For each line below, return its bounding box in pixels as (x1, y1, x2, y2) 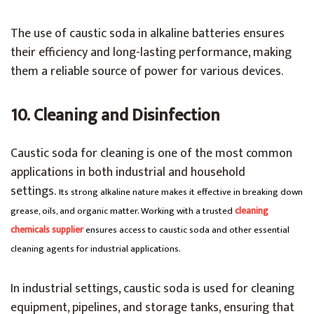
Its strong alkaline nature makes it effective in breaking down (59, 184, 303, 200)
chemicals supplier (11, 222, 83, 238)
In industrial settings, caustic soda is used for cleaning (11, 278, 294, 300)
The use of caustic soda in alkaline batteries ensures (11, 23, 285, 45)
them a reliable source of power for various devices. (11, 61, 283, 83)
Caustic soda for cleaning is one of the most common (11, 143, 292, 165)
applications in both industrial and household (11, 162, 245, 184)
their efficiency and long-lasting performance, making (11, 42, 292, 64)
